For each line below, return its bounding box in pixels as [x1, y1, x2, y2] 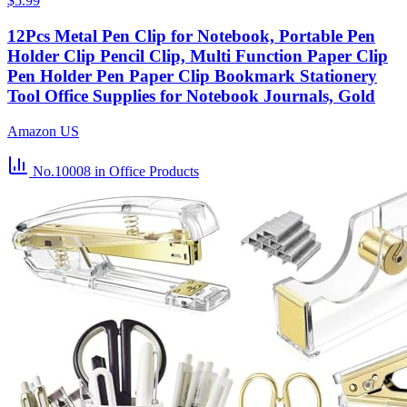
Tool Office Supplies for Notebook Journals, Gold [7, 86, 375, 106]
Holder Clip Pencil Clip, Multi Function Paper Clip [7, 46, 388, 66]
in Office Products [94, 163, 199, 179]
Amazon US [7, 123, 79, 139]
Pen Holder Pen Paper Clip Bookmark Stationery [7, 66, 377, 86]
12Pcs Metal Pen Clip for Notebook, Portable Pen [7, 26, 375, 46]
